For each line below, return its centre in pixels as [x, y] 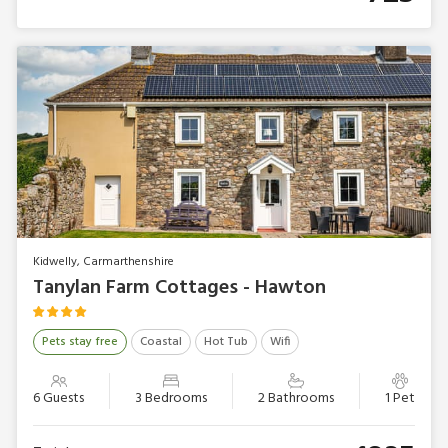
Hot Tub [226, 342]
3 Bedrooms [171, 399]
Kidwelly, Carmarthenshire [103, 261]
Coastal [161, 342]
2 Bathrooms [296, 399]
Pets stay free [80, 342]
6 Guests [58, 399]
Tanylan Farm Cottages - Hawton [179, 287]
